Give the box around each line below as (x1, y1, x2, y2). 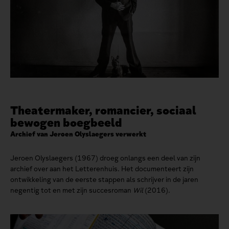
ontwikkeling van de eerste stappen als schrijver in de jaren (10, 175, 198, 185)
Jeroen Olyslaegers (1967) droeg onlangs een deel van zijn (10, 154, 200, 163)
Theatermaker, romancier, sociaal (10, 103, 196, 119)
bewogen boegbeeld (10, 115, 122, 131)
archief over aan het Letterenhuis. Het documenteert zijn (10, 165, 194, 174)
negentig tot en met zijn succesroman (10, 186, 133, 195)
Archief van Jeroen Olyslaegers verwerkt (10, 130, 146, 139)
